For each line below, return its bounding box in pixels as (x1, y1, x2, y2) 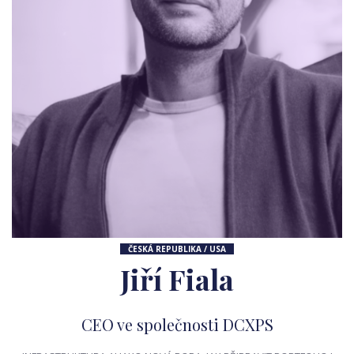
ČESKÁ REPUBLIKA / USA (128, 243, 226, 254)
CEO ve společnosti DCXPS (81, 314, 273, 335)
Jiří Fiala (120, 260, 234, 298)
